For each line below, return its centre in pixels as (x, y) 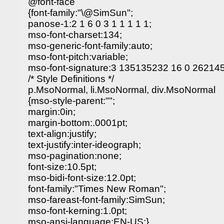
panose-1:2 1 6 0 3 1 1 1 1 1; (90, 24)
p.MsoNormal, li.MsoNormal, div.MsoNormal (122, 90)
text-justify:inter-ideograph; (84, 145)
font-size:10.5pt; (62, 167)
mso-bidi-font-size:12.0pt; (82, 178)
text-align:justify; (62, 134)
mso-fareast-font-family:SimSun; (96, 200)
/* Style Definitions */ (71, 79)
